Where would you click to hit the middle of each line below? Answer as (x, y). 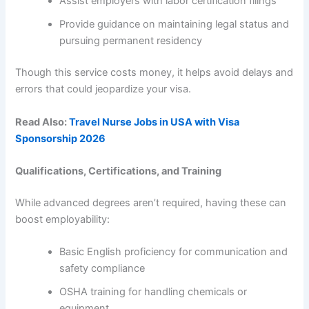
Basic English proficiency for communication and (174, 252)
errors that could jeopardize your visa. (103, 89)
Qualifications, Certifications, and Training (119, 171)
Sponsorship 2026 (61, 138)
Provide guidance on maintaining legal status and (175, 24)
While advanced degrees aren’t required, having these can (151, 202)
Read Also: (42, 122)
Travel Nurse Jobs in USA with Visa (154, 122)
